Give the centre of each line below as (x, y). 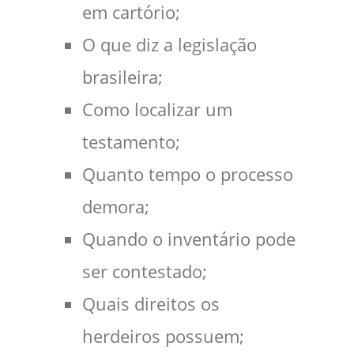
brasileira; (122, 77)
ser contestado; (145, 271)
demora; (116, 207)
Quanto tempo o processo (188, 174)
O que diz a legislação (169, 45)
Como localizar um (157, 109)
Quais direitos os (151, 304)
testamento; (131, 142)
